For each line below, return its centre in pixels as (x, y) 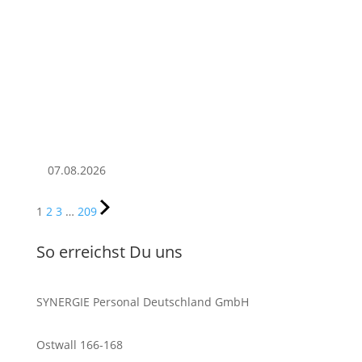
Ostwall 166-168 (79, 345)
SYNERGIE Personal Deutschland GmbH (142, 302)
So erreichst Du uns (109, 252)
